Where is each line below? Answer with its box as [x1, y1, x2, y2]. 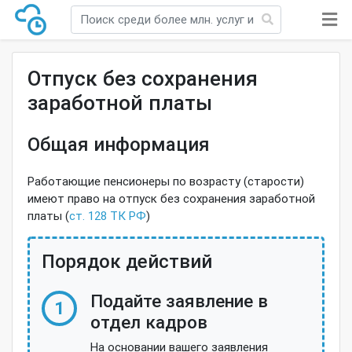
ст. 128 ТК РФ [68, 208, 146, 224]
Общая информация [27, 132, 210, 156]
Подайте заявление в [90, 289, 268, 312]
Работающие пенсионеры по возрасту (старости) [27, 174, 304, 189]
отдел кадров [90, 310, 207, 333]
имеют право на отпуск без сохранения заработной [27, 191, 315, 207]
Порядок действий [41, 250, 212, 273]
